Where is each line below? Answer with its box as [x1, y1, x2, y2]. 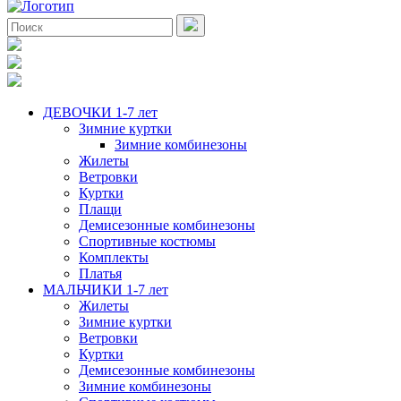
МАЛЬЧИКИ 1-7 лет [43, 282, 168, 297]
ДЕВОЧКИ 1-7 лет [43, 105, 158, 120]
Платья [79, 266, 122, 281]
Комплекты [79, 250, 149, 265]
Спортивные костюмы [79, 234, 216, 249]
